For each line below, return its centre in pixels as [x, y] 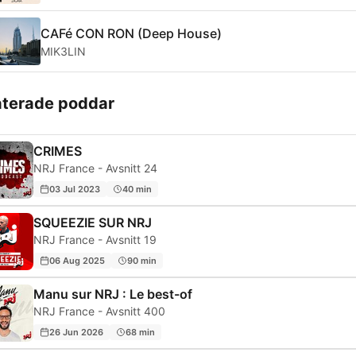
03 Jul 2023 [75, 189]
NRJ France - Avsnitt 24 [95, 168]
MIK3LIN [63, 51]
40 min [137, 189]
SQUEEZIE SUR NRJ [93, 223]
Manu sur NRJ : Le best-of [113, 294]
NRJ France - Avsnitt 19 [95, 240]
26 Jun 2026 [76, 332]
